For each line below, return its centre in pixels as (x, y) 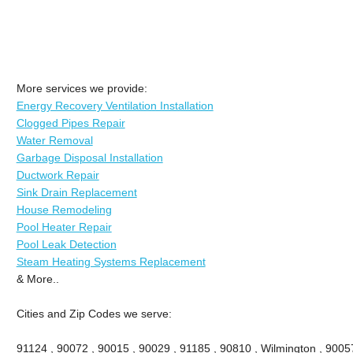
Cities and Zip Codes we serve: (94, 313)
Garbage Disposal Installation (89, 157)
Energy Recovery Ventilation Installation (115, 105)
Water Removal (54, 140)
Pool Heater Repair (64, 227)
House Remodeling (64, 209)
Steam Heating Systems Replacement (111, 261)
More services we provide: (82, 88)
